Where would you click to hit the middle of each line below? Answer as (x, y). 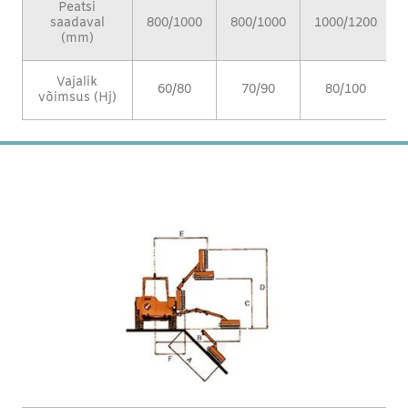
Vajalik (77, 82)
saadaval (77, 23)
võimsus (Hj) (77, 97)
